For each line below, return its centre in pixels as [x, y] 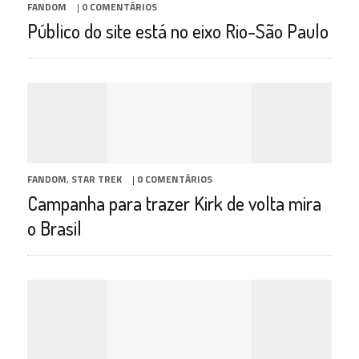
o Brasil [54, 228]
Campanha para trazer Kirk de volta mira [174, 203]
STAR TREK [96, 179]
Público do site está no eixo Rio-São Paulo [177, 30]
